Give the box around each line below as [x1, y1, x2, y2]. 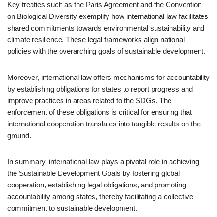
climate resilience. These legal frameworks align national [7, 35, 185, 44]
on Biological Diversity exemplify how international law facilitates [7, 12, 208, 20]
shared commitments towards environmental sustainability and [7, 24, 204, 32]
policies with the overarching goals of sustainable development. [7, 47, 205, 55]
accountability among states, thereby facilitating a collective [7, 192, 193, 201]
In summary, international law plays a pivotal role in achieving [7, 157, 199, 166]
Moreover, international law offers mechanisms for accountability [7, 73, 210, 81]
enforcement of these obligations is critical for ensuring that [7, 108, 192, 116]
